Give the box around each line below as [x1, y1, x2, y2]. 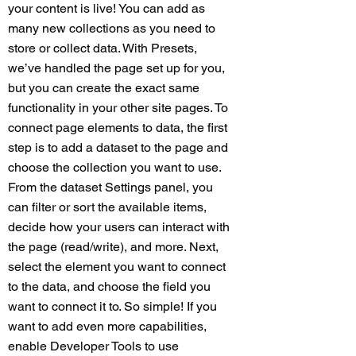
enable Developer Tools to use [8, 339, 179, 354]
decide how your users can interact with [8, 219, 230, 234]
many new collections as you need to [8, 21, 215, 36]
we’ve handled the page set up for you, [8, 60, 225, 75]
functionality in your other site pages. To [8, 100, 228, 115]
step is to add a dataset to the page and [8, 140, 228, 155]
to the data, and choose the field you [8, 279, 211, 294]
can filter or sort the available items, [8, 199, 207, 215]
